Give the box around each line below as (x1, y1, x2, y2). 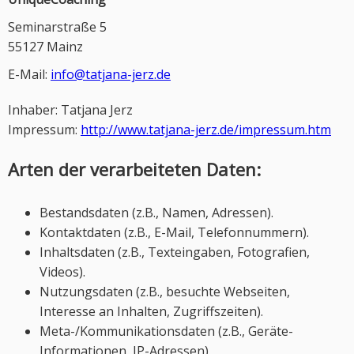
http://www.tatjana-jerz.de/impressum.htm (81, 121, 331, 138)
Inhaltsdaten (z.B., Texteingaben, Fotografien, (40, 243, 310, 261)
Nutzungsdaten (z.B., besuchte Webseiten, (40, 283, 290, 300)
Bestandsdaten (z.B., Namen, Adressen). (40, 204, 273, 221)
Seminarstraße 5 (8, 18, 107, 36)
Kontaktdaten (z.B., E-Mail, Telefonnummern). (40, 224, 309, 241)
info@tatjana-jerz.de (51, 66, 171, 83)
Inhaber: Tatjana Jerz (8, 101, 133, 119)
